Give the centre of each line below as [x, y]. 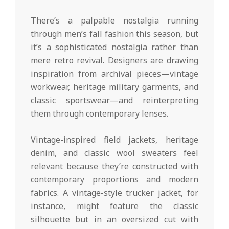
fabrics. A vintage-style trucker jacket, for [114, 193]
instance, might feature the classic [114, 206]
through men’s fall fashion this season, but [114, 34]
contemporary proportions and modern [114, 180]
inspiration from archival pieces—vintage [114, 74]
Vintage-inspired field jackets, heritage [114, 140]
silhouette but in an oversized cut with [114, 220]
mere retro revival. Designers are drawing [114, 61]
